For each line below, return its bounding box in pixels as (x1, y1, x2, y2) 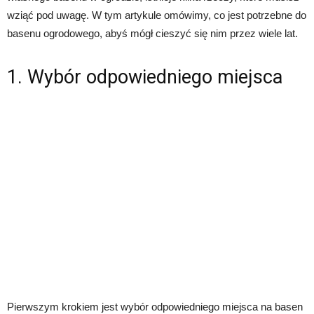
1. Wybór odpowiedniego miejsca (7, 66, 282, 88)
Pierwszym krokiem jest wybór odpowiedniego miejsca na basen (7, 301, 303, 313)
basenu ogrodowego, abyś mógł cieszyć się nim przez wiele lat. (7, 27, 298, 39)
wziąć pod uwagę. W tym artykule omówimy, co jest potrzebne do (7, 9, 306, 21)
